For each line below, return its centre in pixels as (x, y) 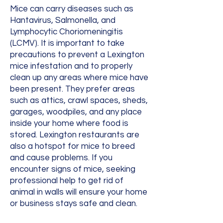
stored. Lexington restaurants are (75, 135)
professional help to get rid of (67, 181)
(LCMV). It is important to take (67, 43)
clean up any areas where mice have (79, 78)
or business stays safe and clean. (74, 204)
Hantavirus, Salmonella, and (63, 20)
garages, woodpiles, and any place (76, 112)
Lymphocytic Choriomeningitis (66, 32)
